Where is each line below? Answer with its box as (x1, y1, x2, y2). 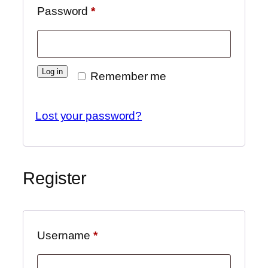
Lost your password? (35, 109, 142, 122)
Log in (42, 67, 63, 77)
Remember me (90, 70, 167, 83)
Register (23, 169, 87, 188)
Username (37, 229, 94, 242)
